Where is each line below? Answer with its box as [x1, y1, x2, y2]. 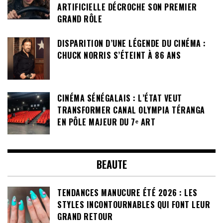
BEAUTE [96, 156, 127, 172]
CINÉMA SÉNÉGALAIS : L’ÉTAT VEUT [57, 92, 182, 104]
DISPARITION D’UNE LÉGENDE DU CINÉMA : [57, 37, 206, 49]
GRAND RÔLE [57, 13, 102, 25]
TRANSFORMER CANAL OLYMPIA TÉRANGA [57, 104, 205, 116]
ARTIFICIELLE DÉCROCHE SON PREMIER [57, 1, 197, 13]
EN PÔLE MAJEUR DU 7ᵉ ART [57, 115, 155, 128]
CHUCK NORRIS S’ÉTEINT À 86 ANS [57, 49, 181, 61]
